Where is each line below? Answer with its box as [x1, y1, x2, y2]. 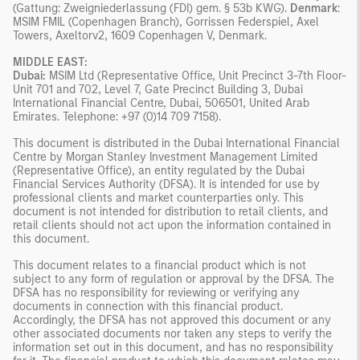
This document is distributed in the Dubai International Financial [13, 136, 340, 150]
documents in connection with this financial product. [13, 299, 283, 313]
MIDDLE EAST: [13, 55, 88, 69]
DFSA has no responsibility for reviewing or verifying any [13, 285, 300, 300]
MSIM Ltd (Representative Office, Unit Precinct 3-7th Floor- [46, 68, 346, 83]
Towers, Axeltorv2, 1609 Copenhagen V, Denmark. [13, 28, 267, 43]
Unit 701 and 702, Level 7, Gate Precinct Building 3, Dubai [13, 82, 303, 96]
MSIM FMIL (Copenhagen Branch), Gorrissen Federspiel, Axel [13, 14, 319, 29]
